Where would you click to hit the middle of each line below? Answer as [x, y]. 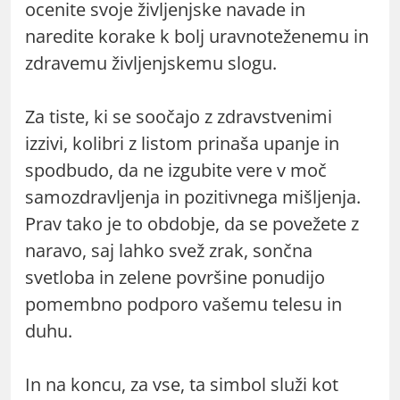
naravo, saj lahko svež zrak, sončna [169, 250]
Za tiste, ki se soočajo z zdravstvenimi [179, 116]
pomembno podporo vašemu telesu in [183, 304]
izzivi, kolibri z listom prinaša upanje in [182, 143]
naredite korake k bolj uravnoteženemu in [197, 36]
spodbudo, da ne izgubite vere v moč [176, 170]
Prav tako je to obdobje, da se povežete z [192, 223]
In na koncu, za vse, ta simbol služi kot [182, 384]
